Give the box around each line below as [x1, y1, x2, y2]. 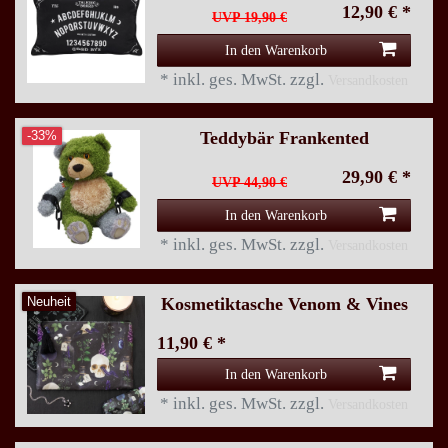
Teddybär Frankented [199, 128, 369, 149]
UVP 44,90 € [212, 174, 287, 191]
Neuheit [27, 294, 72, 309]
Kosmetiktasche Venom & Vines [160, 293, 408, 314]
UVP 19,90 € [212, 8, 287, 25]
